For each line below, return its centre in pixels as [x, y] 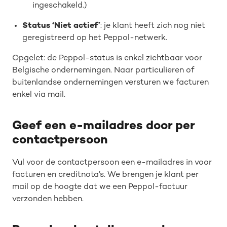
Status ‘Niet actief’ [61, 26]
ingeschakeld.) [60, 6]
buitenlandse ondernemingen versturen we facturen [110, 83]
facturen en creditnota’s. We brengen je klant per [105, 175]
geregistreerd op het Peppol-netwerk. [95, 38]
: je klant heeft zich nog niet [153, 26]
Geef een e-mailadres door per [103, 126]
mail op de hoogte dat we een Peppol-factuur [100, 187]
